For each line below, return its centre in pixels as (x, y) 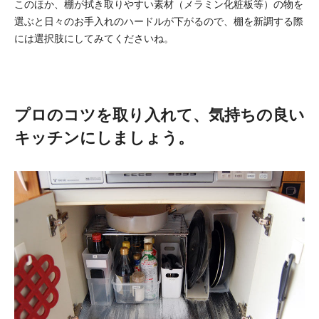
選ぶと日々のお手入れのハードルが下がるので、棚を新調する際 (159, 21)
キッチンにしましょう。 (104, 137)
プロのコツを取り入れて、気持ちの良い (159, 115)
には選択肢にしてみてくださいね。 (94, 38)
